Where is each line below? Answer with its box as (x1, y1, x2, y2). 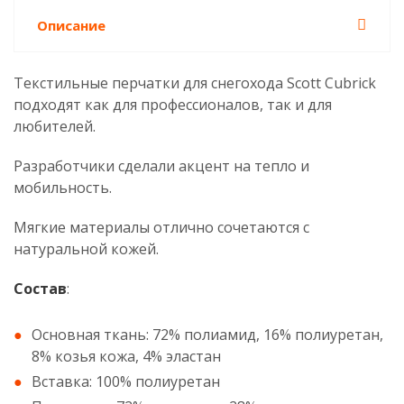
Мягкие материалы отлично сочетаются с (14, 217, 309, 237)
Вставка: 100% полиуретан (32, 372, 220, 391)
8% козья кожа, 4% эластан (32, 346, 221, 366)
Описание (37, 16, 106, 34)
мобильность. (14, 178, 115, 197)
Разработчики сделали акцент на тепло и (14, 156, 309, 176)
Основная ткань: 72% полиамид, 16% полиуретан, (32, 325, 383, 344)
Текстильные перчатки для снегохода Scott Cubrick (14, 73, 376, 93)
